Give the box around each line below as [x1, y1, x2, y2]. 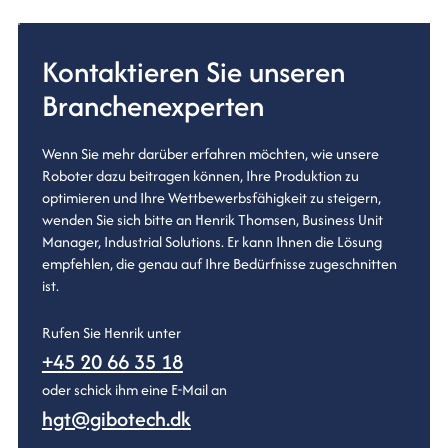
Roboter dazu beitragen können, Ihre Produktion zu [41, 165, 359, 187]
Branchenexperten [41, 85, 264, 127]
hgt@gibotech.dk [41, 404, 191, 434]
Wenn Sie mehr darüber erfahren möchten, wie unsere [41, 143, 379, 165]
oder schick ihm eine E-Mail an [41, 379, 227, 401]
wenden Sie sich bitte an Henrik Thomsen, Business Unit [41, 209, 383, 231]
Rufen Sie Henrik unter [41, 322, 181, 344]
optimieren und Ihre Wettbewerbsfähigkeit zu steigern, [41, 187, 381, 209]
